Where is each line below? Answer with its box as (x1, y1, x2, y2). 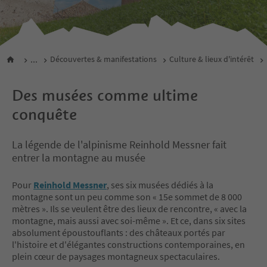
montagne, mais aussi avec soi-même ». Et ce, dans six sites (12, 214, 246, 226)
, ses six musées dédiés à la (107, 178, 213, 191)
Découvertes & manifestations (50, 54, 157, 65)
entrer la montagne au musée (12, 150, 145, 164)
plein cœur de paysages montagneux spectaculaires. (12, 250, 220, 262)
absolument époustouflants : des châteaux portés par (12, 226, 225, 238)
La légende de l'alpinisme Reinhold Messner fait (12, 137, 226, 151)
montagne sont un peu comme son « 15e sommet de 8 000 (12, 190, 242, 203)
